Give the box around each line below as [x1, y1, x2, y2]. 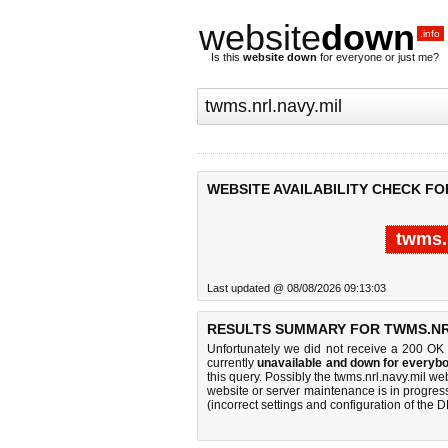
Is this [211, 51, 243, 63]
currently [207, 356, 258, 370]
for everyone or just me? [317, 51, 439, 63]
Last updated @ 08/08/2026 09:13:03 [207, 282, 386, 294]
